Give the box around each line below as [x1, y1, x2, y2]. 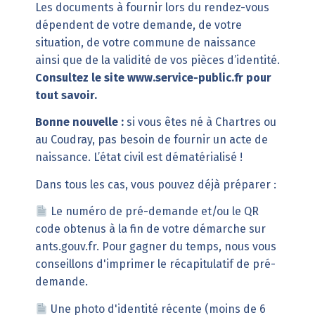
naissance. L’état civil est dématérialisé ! [34, 150, 243, 165]
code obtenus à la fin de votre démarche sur [34, 222, 266, 236]
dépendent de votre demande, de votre [34, 18, 242, 32]
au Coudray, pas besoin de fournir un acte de [34, 133, 268, 147]
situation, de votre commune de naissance [34, 35, 256, 49]
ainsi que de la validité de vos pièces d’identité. [34, 53, 280, 67]
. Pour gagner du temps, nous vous [96, 240, 276, 254]
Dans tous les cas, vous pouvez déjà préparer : [34, 177, 279, 191]
